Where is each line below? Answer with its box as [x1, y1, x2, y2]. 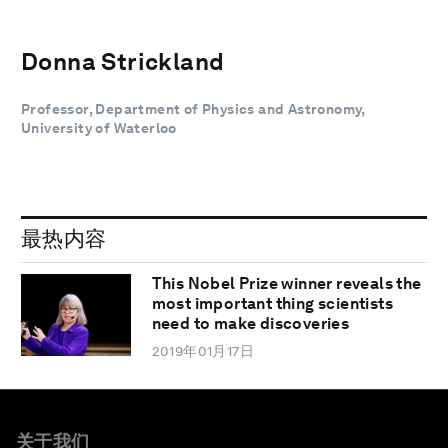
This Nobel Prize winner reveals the [151, 274, 422, 294]
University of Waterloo [21, 119, 177, 136]
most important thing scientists [151, 294, 394, 314]
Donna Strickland [21, 46, 225, 76]
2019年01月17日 [151, 343, 255, 360]
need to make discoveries [151, 314, 350, 334]
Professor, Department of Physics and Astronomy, [21, 100, 365, 117]
